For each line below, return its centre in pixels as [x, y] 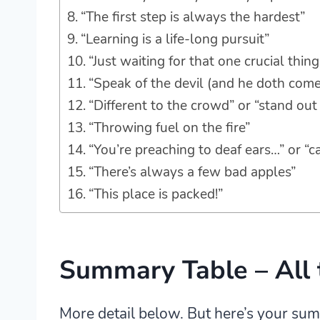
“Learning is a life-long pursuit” [175, 40]
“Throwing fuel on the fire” [169, 128]
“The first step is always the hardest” [192, 17]
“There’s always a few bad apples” [192, 172]
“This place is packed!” [155, 195]
